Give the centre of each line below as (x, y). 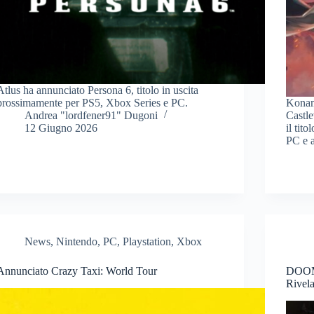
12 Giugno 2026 (61, 128)
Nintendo (77, 241)
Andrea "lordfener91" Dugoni (91, 115)
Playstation (147, 241)
